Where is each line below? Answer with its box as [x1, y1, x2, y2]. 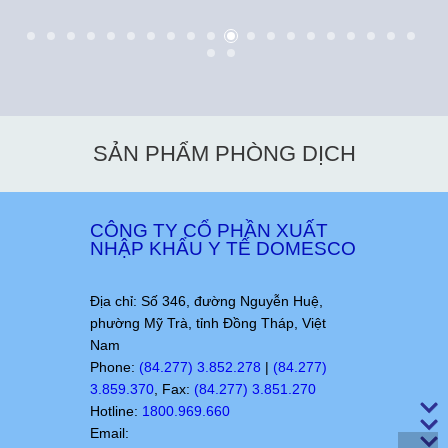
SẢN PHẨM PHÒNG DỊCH [92, 140, 356, 166]
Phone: [89, 358, 139, 375]
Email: [89, 424, 129, 441]
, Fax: [153, 380, 194, 397]
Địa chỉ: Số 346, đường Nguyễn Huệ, [89, 292, 323, 309]
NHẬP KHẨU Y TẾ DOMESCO [89, 237, 356, 259]
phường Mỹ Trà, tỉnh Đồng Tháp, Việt [89, 314, 326, 331]
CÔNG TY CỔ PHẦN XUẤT [89, 219, 328, 241]
